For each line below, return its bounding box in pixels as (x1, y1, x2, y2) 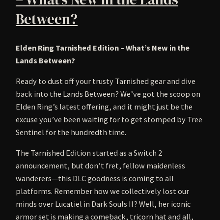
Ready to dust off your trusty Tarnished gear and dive (16, 76, 195, 86)
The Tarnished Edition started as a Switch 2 (16, 148, 162, 158)
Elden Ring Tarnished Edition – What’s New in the (16, 42, 190, 53)
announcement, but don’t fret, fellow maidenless (16, 161, 185, 171)
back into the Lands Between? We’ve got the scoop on (16, 88, 200, 99)
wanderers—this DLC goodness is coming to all (16, 173, 174, 184)
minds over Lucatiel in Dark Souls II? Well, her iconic (16, 199, 191, 209)
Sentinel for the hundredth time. (16, 127, 126, 137)
